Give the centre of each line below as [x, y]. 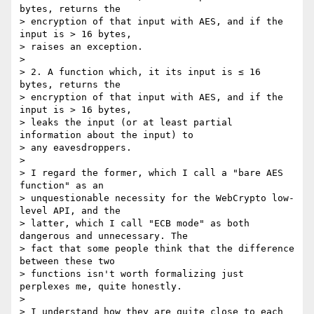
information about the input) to [107, 135]
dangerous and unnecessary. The [104, 236]
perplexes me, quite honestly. [101, 287]
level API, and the [70, 211]
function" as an [62, 186]
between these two [67, 261]
